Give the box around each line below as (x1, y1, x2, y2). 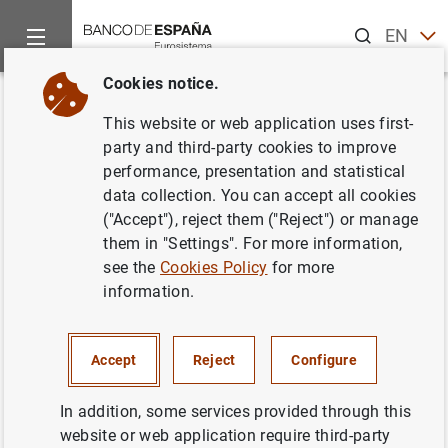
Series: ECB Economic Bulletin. (129, 290, 360, 309)
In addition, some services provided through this (59, 402, 412, 421)
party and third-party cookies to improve (103, 138, 397, 157)
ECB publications (182, 91, 291, 107)
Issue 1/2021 (12, 127, 183, 160)
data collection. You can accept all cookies (103, 186, 417, 205)
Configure (291, 352, 357, 368)
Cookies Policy (160, 258, 268, 277)
